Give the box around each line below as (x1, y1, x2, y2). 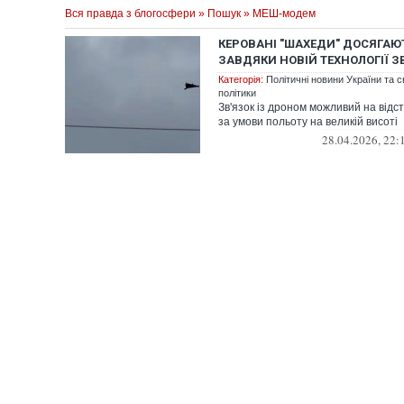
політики (218, 87, 256, 98)
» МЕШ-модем (241, 7, 316, 20)
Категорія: (218, 74, 263, 85)
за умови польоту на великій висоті (218, 115, 398, 128)
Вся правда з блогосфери (65, 7, 196, 20)
